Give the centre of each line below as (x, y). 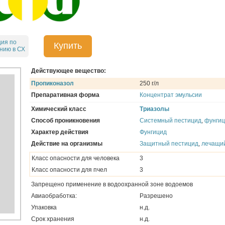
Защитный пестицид (169, 143)
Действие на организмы (67, 143)
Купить (68, 46)
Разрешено (156, 196)
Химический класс (59, 109)
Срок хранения (53, 219)
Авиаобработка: (54, 196)
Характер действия (60, 132)
